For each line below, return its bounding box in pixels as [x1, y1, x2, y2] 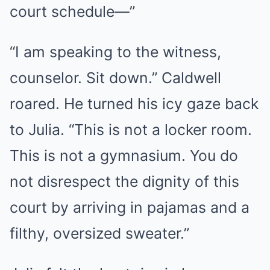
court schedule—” [10, 2, 135, 21]
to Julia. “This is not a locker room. [10, 121, 252, 139]
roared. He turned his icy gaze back [10, 95, 259, 113]
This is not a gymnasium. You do [10, 146, 238, 165]
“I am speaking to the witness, [10, 43, 221, 61]
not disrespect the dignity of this [10, 172, 239, 191]
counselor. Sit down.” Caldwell [10, 69, 221, 87]
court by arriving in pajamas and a [10, 198, 250, 217]
